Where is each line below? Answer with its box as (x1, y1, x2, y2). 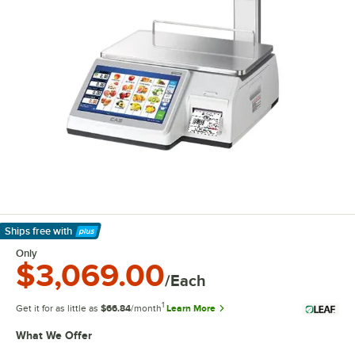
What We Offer (16, 329, 92, 342)
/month (131, 303, 162, 314)
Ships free (5, 225, 51, 237)
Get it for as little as (16, 302, 101, 314)
